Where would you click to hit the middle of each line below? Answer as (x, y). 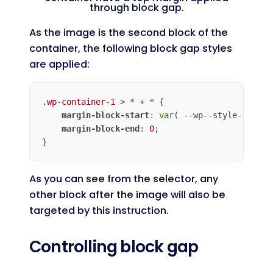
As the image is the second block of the (129, 32)
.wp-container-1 (79, 101)
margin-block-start (105, 115)
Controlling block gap (114, 247)
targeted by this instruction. (99, 211)
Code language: (63, 167)
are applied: (59, 64)
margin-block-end (101, 128)
